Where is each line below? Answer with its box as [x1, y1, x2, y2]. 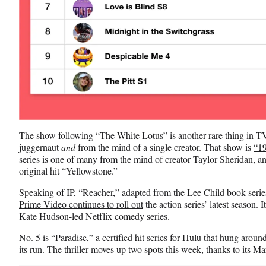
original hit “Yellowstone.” [19, 164, 118, 177]
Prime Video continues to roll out [19, 197, 143, 210]
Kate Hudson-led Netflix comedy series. [19, 209, 173, 222]
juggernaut [19, 140, 61, 153]
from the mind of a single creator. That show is [75, 140, 254, 153]
